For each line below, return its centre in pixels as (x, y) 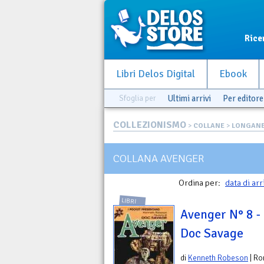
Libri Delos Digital (156, 74)
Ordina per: (200, 183)
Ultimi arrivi (189, 98)
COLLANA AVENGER (159, 158)
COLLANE (209, 126)
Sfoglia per (137, 98)
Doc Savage (212, 234)
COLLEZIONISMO (150, 125)
